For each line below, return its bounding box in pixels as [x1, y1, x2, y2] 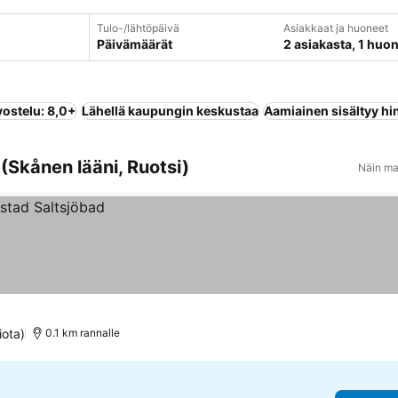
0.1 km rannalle [45, 326, 121, 339]
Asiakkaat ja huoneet [283, 21, 388, 35]
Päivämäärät [96, 36, 172, 52]
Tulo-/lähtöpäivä [96, 21, 179, 35]
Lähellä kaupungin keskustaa [82, 103, 259, 118]
